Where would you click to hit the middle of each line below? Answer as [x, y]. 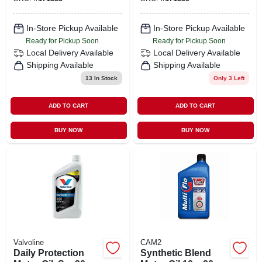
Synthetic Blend [175, 253]
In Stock [105, 78]
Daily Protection [49, 253]
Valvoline [28, 242]
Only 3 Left [229, 78]
